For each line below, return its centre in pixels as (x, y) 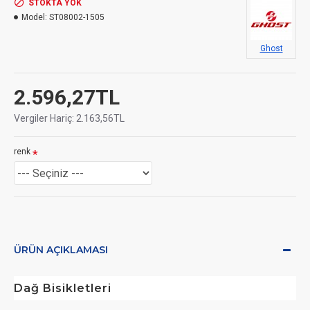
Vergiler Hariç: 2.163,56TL (69, 118)
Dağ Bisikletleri (63, 288)
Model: (34, 17)
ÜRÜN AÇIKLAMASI (61, 250)
